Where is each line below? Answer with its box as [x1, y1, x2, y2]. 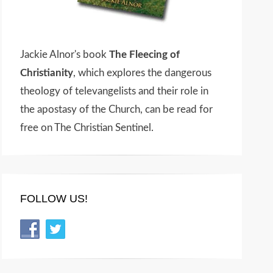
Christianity [20, 68, 73, 78]
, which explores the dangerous [73, 68, 211, 78]
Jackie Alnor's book [20, 49, 109, 60]
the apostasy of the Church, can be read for [20, 104, 213, 115]
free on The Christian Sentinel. [20, 122, 154, 133]
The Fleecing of [109, 49, 180, 60]
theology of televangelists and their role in [20, 86, 208, 96]
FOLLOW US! [20, 193, 88, 205]
